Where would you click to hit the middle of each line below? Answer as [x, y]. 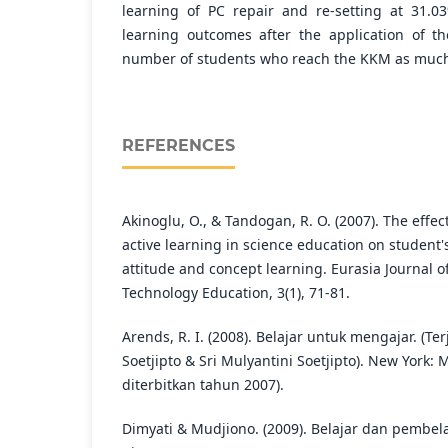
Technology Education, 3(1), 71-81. [236, 293]
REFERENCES [178, 146]
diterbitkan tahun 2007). [203, 385]
